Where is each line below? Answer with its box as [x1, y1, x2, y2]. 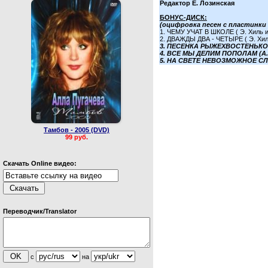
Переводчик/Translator [3, 208, 77, 215]
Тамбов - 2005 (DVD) [44, 126, 109, 133]
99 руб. [65, 133, 88, 141]
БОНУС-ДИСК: [160, 14, 207, 21]
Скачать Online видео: [3, 160, 77, 167]
